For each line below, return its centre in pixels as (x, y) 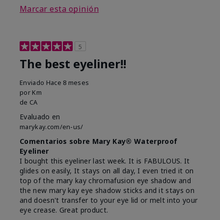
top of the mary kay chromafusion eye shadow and (106, 181)
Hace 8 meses (68, 83)
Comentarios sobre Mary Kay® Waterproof (99, 141)
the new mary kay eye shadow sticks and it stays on (107, 191)
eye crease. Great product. (64, 210)
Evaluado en (40, 117)
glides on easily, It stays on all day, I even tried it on (107, 171)
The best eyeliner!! (73, 64)
